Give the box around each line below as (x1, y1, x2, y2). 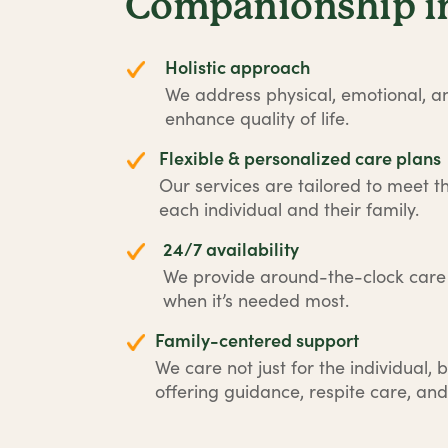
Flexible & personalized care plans (159, 145, 442, 170)
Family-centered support (155, 327, 360, 352)
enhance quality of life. (165, 106, 350, 130)
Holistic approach (165, 54, 311, 79)
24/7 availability (162, 236, 299, 261)
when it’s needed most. (162, 288, 349, 312)
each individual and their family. (159, 197, 420, 221)
